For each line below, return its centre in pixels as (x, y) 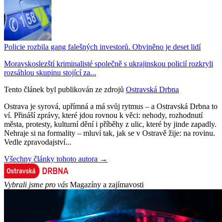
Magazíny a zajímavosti (107, 184)
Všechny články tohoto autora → (56, 159)
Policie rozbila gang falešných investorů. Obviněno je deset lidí (102, 47)
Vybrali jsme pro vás (36, 184)
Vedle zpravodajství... (38, 142)
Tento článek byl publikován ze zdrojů (64, 89)
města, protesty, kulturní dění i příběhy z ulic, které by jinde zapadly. (110, 124)
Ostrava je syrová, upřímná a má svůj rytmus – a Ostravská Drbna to (111, 106)
